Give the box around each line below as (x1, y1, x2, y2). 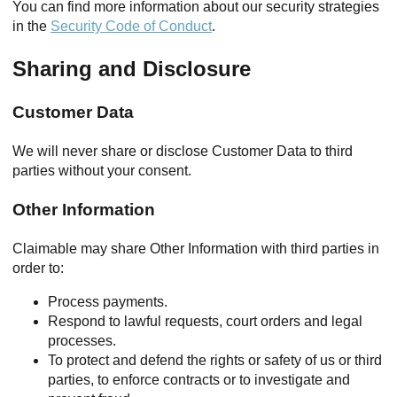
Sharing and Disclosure (12, 57, 251, 81)
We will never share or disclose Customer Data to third (12, 144, 353, 159)
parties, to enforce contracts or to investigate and (48, 372, 350, 387)
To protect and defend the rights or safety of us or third (48, 353, 382, 368)
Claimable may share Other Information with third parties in (12, 241, 379, 256)
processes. (48, 333, 116, 348)
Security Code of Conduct (51, 19, 212, 34)
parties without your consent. (12, 163, 191, 178)
